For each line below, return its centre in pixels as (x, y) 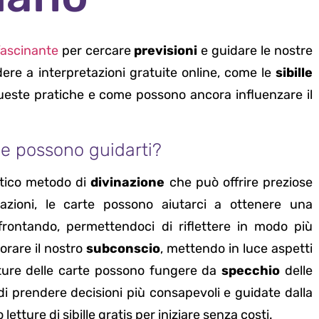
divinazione (128, 182)
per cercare (96, 51)
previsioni (166, 51)
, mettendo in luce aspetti (236, 248)
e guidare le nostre (255, 51)
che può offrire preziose (239, 182)
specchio (251, 270)
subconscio (124, 248)
